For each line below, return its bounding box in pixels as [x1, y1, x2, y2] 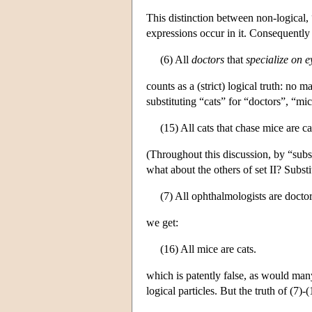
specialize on [246, 53, 302, 65]
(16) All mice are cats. [160, 242, 256, 255]
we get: [146, 216, 178, 228]
